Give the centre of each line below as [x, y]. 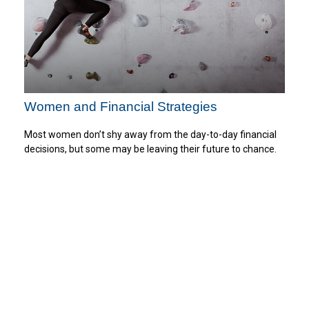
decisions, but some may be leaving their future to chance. [150, 149]
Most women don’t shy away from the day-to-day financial [150, 134]
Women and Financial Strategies [121, 107]
